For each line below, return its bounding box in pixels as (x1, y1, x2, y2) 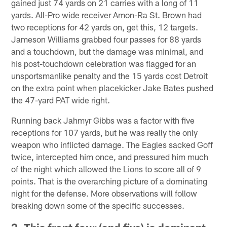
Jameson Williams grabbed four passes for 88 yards (11, 33, 202, 44)
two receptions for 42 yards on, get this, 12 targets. (11, 21, 199, 32)
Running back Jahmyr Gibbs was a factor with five (11, 115, 195, 125)
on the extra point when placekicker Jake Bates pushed (11, 82, 214, 93)
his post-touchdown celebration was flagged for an (11, 58, 197, 68)
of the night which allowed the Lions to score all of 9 (11, 163, 202, 174)
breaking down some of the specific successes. (11, 200, 185, 210)
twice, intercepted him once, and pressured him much (11, 151, 209, 162)
